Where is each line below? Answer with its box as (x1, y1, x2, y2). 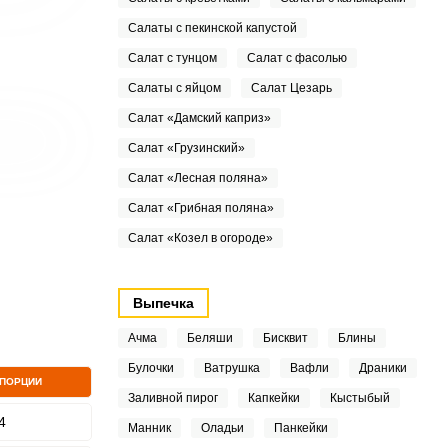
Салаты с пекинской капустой (127, 21, 297, 35)
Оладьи (200, 421, 244, 435)
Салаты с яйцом (127, 81, 221, 95)
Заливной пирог (127, 391, 218, 405)
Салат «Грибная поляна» (127, 201, 274, 215)
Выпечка (132, 295, 194, 311)
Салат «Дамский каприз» (127, 111, 271, 125)
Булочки (127, 361, 174, 375)
